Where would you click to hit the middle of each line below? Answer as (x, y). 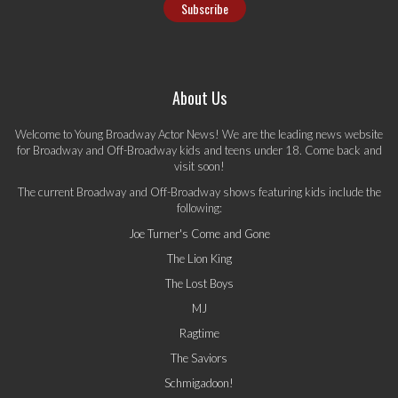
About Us (199, 97)
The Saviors (199, 358)
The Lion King (199, 258)
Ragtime (199, 333)
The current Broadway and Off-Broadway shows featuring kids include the (199, 191)
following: (199, 207)
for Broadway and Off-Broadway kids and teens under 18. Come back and (199, 150)
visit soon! (199, 166)
